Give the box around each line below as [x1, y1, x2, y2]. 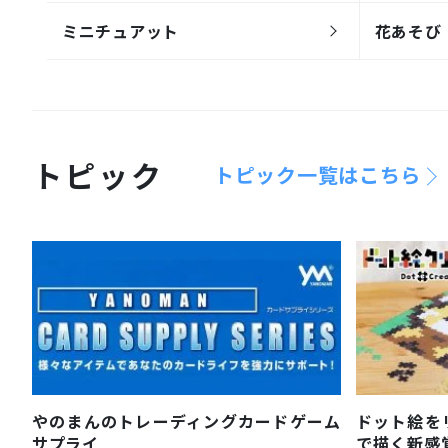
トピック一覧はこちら [214, 160, 421, 190]
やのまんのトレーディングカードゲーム [32, 409, 341, 434]
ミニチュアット [62, 18, 179, 43]
